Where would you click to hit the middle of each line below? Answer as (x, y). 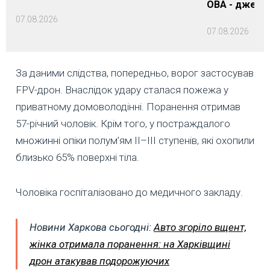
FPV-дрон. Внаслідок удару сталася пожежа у (122, 90)
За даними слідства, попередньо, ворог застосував (135, 73)
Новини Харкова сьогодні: (92, 228)
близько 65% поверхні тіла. (77, 158)
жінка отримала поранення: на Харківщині (130, 244)
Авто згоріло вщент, (200, 228)
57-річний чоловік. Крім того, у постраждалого (123, 124)
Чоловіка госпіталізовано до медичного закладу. (129, 193)
